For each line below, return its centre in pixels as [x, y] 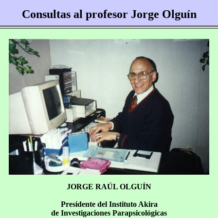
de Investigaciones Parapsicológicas [109, 213]
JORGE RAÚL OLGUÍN [109, 187]
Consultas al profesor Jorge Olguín [109, 14]
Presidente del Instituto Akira [109, 204]
